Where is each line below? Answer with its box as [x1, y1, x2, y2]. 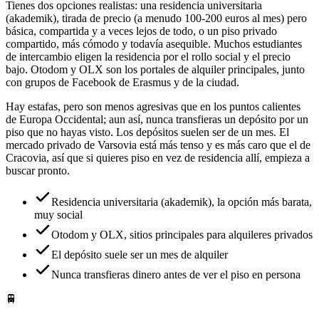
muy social [34, 208, 83, 221]
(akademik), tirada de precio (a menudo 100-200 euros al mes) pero [6, 11, 307, 24]
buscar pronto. [6, 164, 70, 177]
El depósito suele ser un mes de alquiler [51, 248, 228, 261]
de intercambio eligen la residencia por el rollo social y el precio [6, 50, 291, 63]
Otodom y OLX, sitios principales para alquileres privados [51, 228, 313, 241]
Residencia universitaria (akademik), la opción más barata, [51, 195, 312, 208]
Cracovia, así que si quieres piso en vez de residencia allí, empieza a [6, 151, 310, 164]
